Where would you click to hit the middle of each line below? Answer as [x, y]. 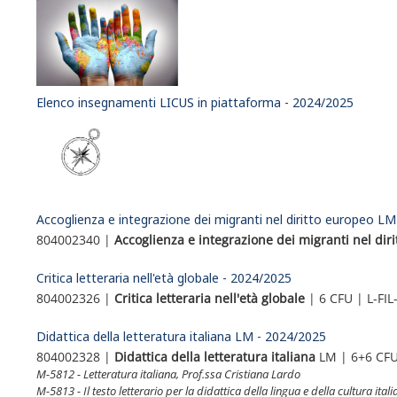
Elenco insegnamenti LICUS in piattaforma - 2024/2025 [195, 102]
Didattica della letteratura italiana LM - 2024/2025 [182, 337]
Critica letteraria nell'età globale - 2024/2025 [164, 277]
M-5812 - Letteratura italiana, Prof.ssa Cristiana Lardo [169, 374]
